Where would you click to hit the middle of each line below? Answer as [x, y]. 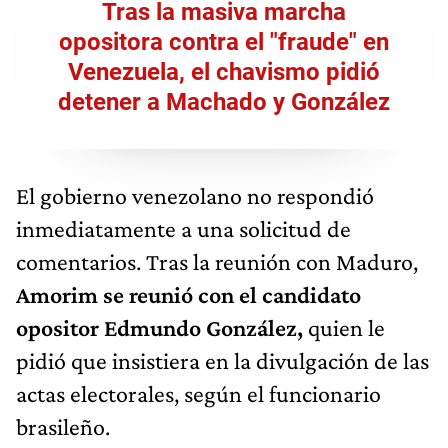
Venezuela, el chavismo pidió [224, 71]
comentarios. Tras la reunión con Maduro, [217, 261]
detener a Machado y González [224, 101]
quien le [344, 327]
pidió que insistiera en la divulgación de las [222, 360]
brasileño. [63, 426]
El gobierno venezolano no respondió [195, 195]
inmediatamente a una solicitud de [183, 228]
